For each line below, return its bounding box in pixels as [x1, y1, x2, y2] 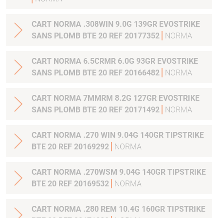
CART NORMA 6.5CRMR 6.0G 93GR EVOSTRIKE [32, 56, 198, 66]
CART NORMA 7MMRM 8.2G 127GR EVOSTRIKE [32, 93, 200, 103]
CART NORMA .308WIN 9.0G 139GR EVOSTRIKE [32, 19, 200, 29]
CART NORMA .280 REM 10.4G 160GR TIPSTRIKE [32, 204, 205, 214]
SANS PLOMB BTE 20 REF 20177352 [32, 31, 162, 40]
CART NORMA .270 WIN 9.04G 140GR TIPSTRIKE [32, 130, 204, 140]
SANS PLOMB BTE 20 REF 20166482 [32, 68, 162, 77]
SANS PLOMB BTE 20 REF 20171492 [32, 105, 162, 114]
